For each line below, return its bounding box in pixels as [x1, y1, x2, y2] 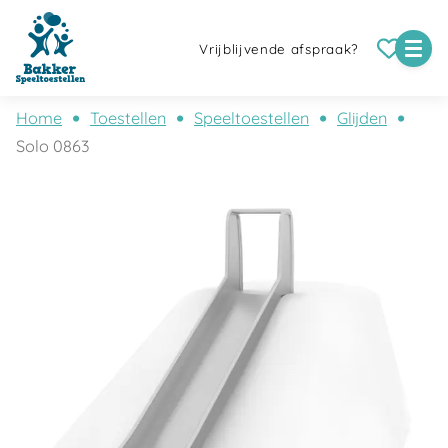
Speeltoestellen [194, 108, 309, 128]
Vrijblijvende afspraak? [199, 41, 359, 58]
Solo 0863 [16, 136, 90, 156]
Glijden [337, 108, 387, 128]
